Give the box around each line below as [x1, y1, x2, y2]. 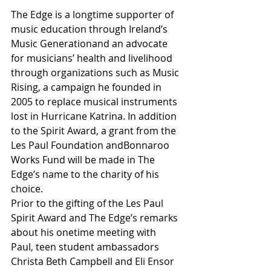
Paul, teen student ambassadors [11, 240, 162, 253]
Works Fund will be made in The [11, 152, 157, 166]
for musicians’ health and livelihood [11, 51, 175, 65]
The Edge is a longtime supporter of [11, 7, 176, 21]
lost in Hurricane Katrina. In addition [11, 109, 179, 123]
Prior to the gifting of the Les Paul [11, 196, 166, 210]
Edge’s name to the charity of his [11, 167, 162, 181]
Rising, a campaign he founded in [11, 80, 164, 94]
